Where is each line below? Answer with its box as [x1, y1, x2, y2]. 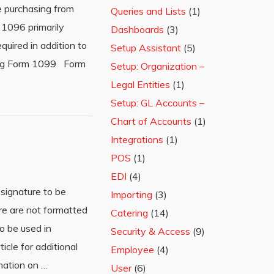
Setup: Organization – [111, 60, 204, 72]
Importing [111, 188, 152, 201]
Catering [111, 207, 148, 219]
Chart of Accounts [111, 115, 191, 127]
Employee [111, 243, 154, 256]
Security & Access [111, 225, 190, 237]
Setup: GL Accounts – [111, 97, 204, 109]
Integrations [111, 133, 163, 146]
